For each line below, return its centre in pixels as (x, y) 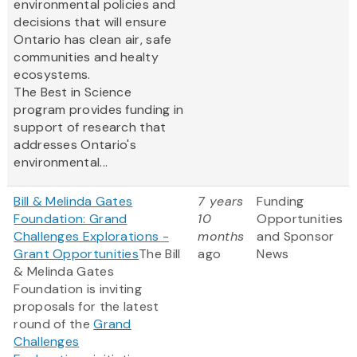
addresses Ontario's (75, 145)
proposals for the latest (86, 307)
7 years (221, 202)
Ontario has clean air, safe (93, 40)
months (221, 237)
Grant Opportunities (76, 254)
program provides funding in (99, 110)
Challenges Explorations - (91, 237)
